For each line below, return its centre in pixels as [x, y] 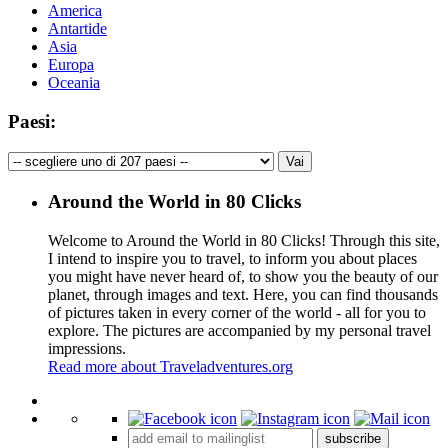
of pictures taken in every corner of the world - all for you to [237, 312]
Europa [71, 64]
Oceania [74, 82]
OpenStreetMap [268, 383]
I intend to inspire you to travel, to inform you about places [232, 258]
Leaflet [184, 383]
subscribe [353, 438]
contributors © [352, 383]
